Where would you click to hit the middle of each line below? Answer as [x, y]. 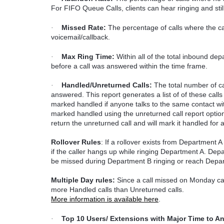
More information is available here [105, 199]
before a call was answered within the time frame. [129, 66]
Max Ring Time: [88, 56]
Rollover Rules [76, 142]
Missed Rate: [84, 27]
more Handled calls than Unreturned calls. [117, 190]
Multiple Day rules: [84, 180]
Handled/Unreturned [96, 85]
